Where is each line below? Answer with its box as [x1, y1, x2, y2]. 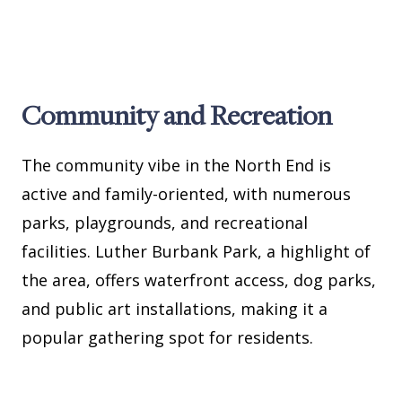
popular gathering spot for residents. [22, 327, 313, 349]
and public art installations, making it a [22, 298, 328, 320]
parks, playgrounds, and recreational [22, 212, 308, 234]
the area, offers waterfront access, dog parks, [22, 269, 376, 292]
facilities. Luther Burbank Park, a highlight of [22, 240, 371, 263]
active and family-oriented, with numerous [22, 183, 351, 205]
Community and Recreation [22, 97, 332, 134]
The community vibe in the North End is [22, 154, 331, 177]
